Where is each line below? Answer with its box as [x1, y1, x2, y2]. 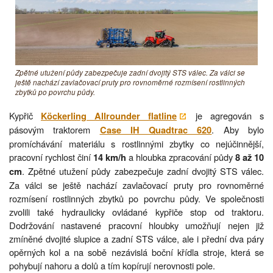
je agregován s [188, 109, 264, 122]
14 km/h [93, 151, 126, 165]
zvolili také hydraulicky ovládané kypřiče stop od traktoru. [9, 205, 264, 219]
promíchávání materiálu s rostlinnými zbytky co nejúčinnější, [9, 137, 264, 151]
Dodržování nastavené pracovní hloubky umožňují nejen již [9, 219, 264, 232]
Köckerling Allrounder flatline [41, 110, 177, 123]
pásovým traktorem [9, 123, 100, 136]
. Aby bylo [211, 123, 264, 136]
